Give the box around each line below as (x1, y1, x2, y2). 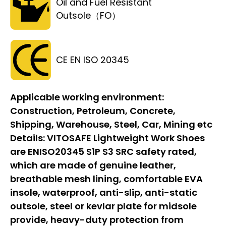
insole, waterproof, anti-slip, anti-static (10, 186, 197, 199)
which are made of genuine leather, (10, 158, 176, 172)
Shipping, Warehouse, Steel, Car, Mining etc (10, 118, 212, 131)
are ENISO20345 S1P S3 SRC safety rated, (10, 145, 197, 158)
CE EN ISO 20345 (56, 53, 129, 66)
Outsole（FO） (56, 9, 121, 22)
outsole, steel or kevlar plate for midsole (10, 199, 197, 212)
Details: (10, 131, 47, 144)
